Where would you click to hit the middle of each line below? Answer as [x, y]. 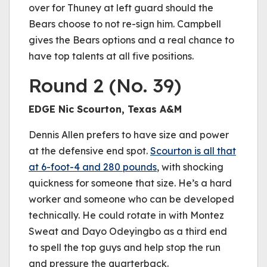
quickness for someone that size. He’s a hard [130, 183]
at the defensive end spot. [89, 151]
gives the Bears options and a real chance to [131, 40]
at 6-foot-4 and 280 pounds [93, 167]
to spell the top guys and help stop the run [125, 247]
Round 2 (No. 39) [105, 85]
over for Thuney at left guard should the [121, 8]
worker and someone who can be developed [131, 199]
